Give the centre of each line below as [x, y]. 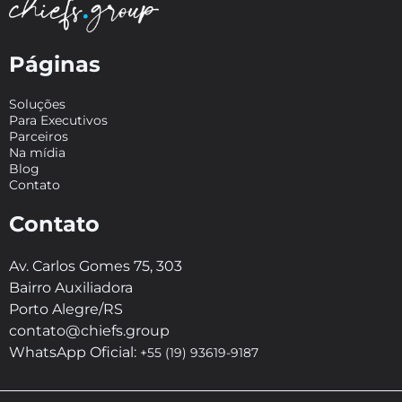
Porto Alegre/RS [66, 309]
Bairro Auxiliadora [71, 287]
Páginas [55, 64]
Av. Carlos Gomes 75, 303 [96, 266]
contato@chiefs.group [89, 330]
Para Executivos [58, 120]
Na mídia [37, 152]
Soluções [37, 104]
